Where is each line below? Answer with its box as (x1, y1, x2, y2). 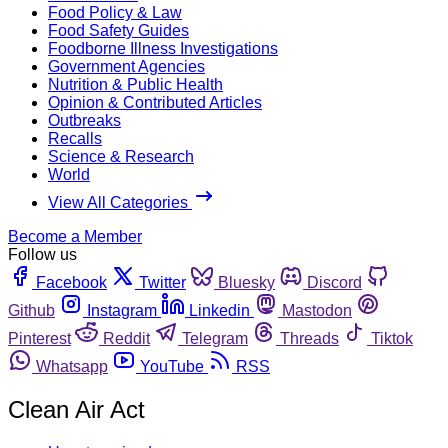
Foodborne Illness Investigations (48, 39, 278, 57)
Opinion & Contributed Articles (48, 93, 262, 111)
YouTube (140, 357, 204, 375)
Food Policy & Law (48, 3, 182, 21)
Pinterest (8, 329, 71, 347)
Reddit (103, 329, 150, 347)
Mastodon (282, 301, 352, 319)
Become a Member (8, 227, 142, 245)
